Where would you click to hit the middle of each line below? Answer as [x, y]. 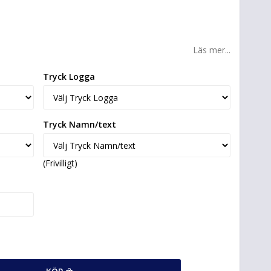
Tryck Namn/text [79, 124]
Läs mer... [212, 50]
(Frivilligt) [60, 163]
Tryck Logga [69, 77]
